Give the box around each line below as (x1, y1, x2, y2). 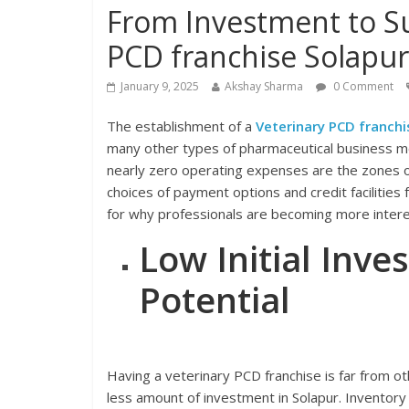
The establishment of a (107, 117, 256, 135)
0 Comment (330, 79, 393, 94)
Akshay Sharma (225, 79, 303, 94)
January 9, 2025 (121, 79, 199, 94)
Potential (139, 276, 290, 323)
